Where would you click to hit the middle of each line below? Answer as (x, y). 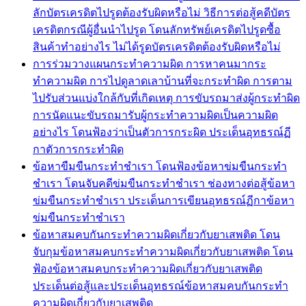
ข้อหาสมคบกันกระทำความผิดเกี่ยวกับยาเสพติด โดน (156, 234)
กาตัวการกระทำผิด (78, 149)
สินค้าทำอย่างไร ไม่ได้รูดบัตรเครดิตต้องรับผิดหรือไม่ (157, 46)
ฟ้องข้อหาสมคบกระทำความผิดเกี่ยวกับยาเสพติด (148, 268)
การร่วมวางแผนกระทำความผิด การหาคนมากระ (150, 64)
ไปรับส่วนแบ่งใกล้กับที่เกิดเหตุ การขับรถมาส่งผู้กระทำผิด (166, 98)
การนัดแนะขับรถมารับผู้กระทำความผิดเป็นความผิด (155, 115)
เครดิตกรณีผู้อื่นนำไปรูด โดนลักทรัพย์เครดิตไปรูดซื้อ (157, 29)
